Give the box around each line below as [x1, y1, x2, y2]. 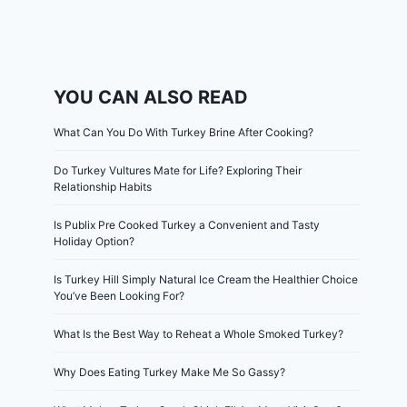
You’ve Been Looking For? [54, 289, 185, 303]
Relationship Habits [54, 180, 153, 194]
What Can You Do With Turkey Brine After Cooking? [54, 125, 314, 139]
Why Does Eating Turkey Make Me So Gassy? [54, 365, 286, 379]
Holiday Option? [54, 234, 135, 248]
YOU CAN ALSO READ [54, 86, 249, 108]
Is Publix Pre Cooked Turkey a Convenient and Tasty [54, 218, 321, 232]
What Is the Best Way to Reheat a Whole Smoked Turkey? [54, 327, 344, 341]
